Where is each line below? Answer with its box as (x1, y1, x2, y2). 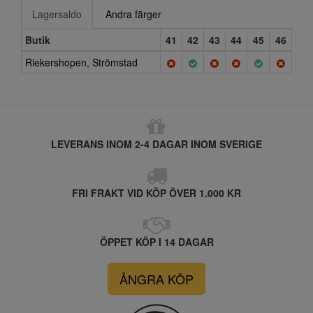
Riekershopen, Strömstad (25, 55, 138, 69)
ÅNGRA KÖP (119, 270, 194, 288)
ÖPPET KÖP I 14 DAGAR (99, 235, 214, 249)
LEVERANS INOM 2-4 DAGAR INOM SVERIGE (51, 137, 262, 151)
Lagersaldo (32, 7, 82, 21)
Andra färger (105, 7, 161, 21)
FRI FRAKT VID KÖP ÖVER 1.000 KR (72, 186, 241, 200)
